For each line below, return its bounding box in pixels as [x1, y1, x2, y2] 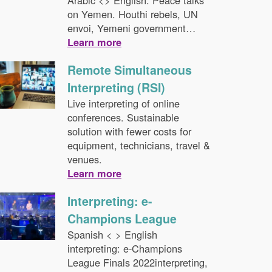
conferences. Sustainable [67, 110, 179, 124]
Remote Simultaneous [67, 61, 192, 78]
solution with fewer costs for [67, 124, 191, 138]
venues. [67, 152, 102, 166]
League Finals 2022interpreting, [67, 255, 208, 270]
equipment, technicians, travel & [67, 138, 210, 152]
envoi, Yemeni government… [67, 21, 195, 35]
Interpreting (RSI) [67, 79, 165, 96]
